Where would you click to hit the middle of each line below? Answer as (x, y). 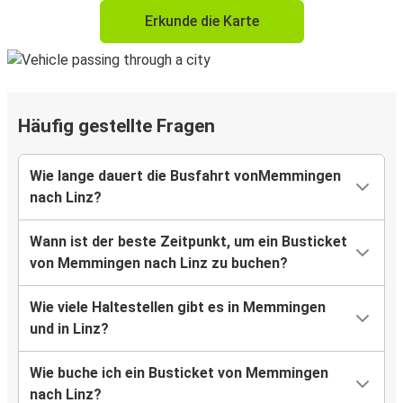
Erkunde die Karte (201, 22)
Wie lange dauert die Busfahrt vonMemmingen (185, 176)
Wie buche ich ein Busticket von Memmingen (179, 373)
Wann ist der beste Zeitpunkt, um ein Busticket (188, 242)
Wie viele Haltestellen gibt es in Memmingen (178, 308)
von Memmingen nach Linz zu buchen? (159, 264)
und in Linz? (69, 329)
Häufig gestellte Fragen (116, 126)
